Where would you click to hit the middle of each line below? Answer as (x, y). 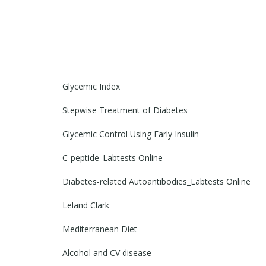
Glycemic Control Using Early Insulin (131, 134)
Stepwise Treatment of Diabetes (125, 110)
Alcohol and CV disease (107, 252)
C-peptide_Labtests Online (113, 157)
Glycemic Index (91, 86)
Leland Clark (86, 205)
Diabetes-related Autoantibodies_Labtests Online (156, 181)
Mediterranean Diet (100, 229)
